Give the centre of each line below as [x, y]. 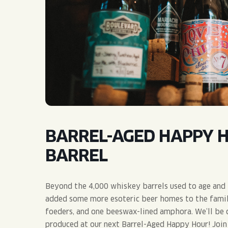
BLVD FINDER [103, 105]
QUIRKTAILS [69, 38]
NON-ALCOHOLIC [78, 81]
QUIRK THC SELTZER [86, 17]
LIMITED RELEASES [83, 60]
